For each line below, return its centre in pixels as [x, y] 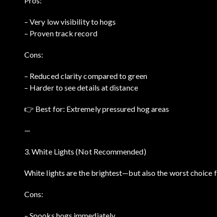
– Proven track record [61, 33]
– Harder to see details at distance [81, 87]
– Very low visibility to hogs [70, 21]
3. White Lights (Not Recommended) [85, 151]
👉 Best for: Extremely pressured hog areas [97, 108]
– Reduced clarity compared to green [86, 76]
